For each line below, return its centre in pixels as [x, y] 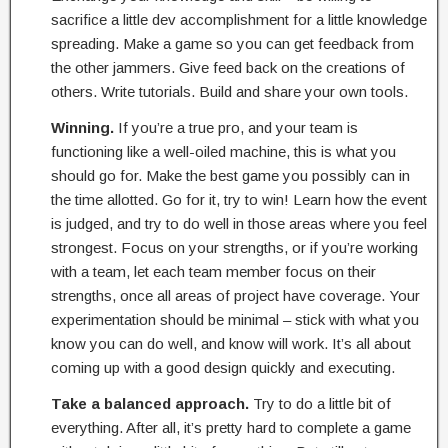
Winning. [82, 127]
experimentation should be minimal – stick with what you [235, 319]
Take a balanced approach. [150, 403]
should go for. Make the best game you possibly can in [230, 175]
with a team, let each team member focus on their [213, 271]
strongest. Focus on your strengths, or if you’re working [234, 247]
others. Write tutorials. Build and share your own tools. [229, 91]
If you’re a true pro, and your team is [236, 127]
